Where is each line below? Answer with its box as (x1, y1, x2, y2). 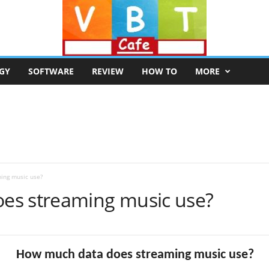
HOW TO (141, 65, 177, 77)
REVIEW (91, 65, 124, 77)
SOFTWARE (28, 65, 74, 77)
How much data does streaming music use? (16, 248, 254, 262)
